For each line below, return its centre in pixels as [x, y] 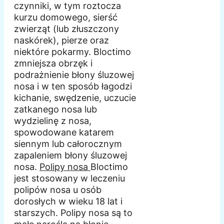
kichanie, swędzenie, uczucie [75, 97]
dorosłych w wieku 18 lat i [68, 201]
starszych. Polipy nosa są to [73, 212]
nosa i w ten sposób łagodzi [73, 86]
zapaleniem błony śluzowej [70, 155]
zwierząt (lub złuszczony [66, 28]
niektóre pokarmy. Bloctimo [72, 51]
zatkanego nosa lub [55, 109]
